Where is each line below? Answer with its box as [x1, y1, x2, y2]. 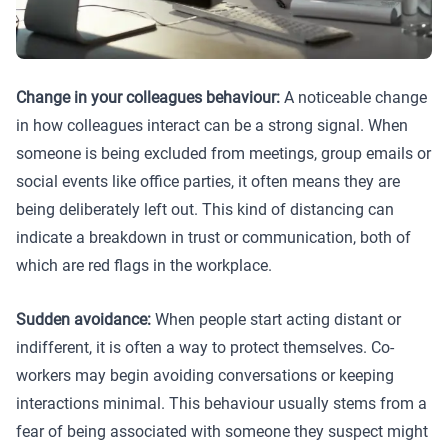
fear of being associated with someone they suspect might [16, 421, 428, 441]
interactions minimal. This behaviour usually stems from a [16, 393, 427, 413]
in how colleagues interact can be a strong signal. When [16, 116, 408, 136]
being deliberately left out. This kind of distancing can [16, 200, 394, 220]
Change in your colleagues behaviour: [16, 88, 280, 108]
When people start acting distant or [151, 309, 401, 329]
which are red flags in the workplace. [16, 256, 272, 276]
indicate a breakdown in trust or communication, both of [16, 228, 411, 248]
